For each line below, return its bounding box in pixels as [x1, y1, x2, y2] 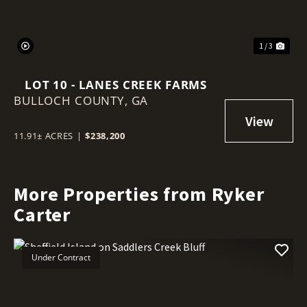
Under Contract [32, 251, 90, 264]
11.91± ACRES [14, 130, 73, 143]
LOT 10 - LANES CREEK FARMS [24, 77, 208, 93]
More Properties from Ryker [14, 182, 265, 207]
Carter [14, 202, 71, 228]
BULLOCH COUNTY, [14, 93, 132, 109]
